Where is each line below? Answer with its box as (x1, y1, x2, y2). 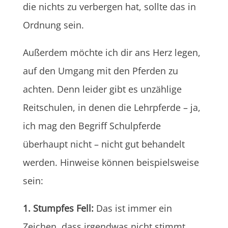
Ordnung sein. (22, 18, 84, 31)
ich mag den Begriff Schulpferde (22, 119, 161, 132)
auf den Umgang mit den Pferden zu (22, 64, 178, 77)
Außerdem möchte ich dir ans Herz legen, (22, 46, 201, 59)
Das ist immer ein (93, 202, 172, 214)
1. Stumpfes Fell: (22, 202, 94, 214)
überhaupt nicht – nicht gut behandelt (22, 137, 185, 150)
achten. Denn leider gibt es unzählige (22, 82, 182, 95)
